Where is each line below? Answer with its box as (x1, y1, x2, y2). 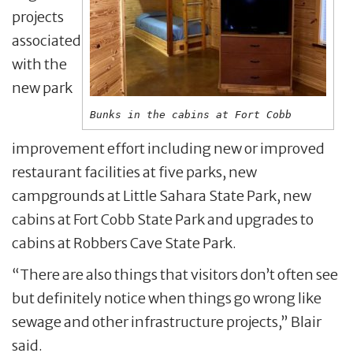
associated (12, 31, 81, 50)
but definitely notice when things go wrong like (12, 288, 321, 307)
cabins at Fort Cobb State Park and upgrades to (12, 210, 314, 229)
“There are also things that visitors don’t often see (12, 265, 338, 284)
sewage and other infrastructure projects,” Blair (12, 312, 321, 331)
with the (12, 54, 67, 73)
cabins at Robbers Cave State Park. (12, 233, 236, 252)
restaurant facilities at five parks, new (12, 162, 257, 181)
